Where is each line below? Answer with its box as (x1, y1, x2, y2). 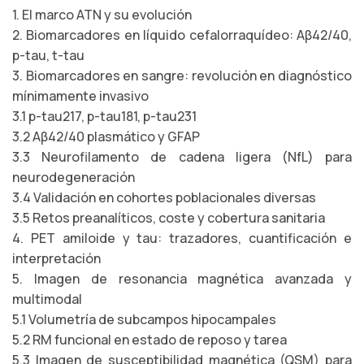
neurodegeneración (12, 168, 135, 186)
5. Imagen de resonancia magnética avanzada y (12, 270, 352, 288)
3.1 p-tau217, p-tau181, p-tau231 (12, 107, 197, 125)
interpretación (12, 249, 101, 267)
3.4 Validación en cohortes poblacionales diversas (12, 188, 316, 206)
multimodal (12, 290, 82, 308)
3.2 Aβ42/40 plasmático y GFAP (12, 128, 200, 145)
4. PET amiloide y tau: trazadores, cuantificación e (12, 229, 352, 247)
